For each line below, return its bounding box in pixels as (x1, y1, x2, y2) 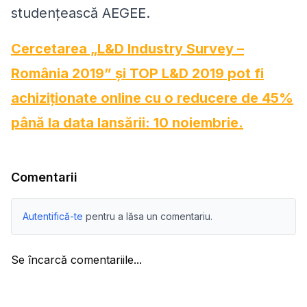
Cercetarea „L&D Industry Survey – (11, 40, 244, 57)
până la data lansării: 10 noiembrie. (11, 114, 243, 131)
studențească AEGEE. (11, 4, 150, 21)
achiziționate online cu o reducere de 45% (11, 89, 293, 106)
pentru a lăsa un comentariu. (86, 210, 212, 222)
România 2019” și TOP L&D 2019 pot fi (11, 64, 264, 82)
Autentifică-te (23, 210, 83, 222)
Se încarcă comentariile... (11, 252, 142, 267)
